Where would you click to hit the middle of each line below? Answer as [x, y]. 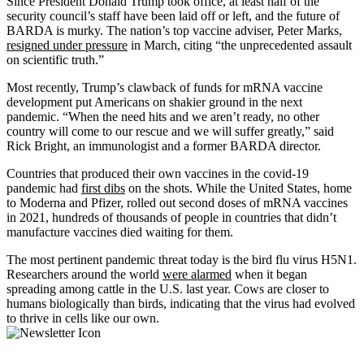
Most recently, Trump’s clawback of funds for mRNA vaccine [165, 87]
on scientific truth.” [55, 59]
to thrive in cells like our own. [83, 318]
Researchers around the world [84, 274]
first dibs [103, 188]
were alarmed [197, 274]
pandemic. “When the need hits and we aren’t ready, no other [163, 116]
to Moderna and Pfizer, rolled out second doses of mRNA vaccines [177, 202]
